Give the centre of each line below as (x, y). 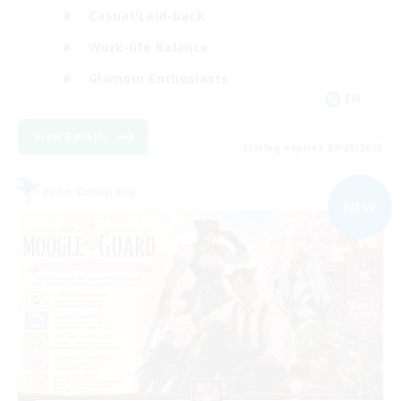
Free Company (90, 191)
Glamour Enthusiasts (159, 78)
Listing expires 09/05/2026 (313, 148)
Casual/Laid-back (147, 15)
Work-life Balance (149, 47)
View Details (71, 137)
